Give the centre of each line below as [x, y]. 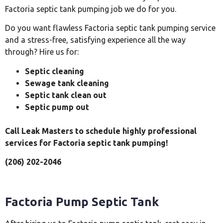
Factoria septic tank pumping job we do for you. [91, 9]
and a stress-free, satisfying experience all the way [95, 40]
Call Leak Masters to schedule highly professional [101, 131]
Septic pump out [57, 107]
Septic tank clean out [66, 95]
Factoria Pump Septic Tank [82, 202]
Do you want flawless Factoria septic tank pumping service [110, 28]
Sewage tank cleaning [67, 83]
